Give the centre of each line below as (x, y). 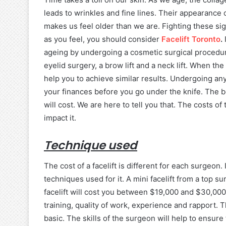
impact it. (60, 118)
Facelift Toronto (191, 39)
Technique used (91, 145)
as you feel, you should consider (103, 39)
